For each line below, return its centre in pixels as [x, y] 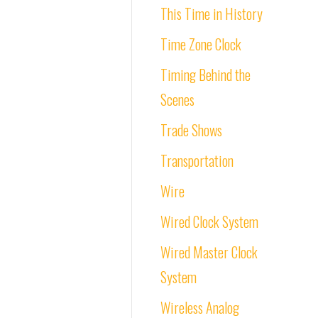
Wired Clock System [209, 221]
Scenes [177, 99]
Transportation [197, 160]
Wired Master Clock [209, 252]
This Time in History [212, 13]
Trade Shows [191, 130]
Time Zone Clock [201, 44]
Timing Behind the [205, 75]
